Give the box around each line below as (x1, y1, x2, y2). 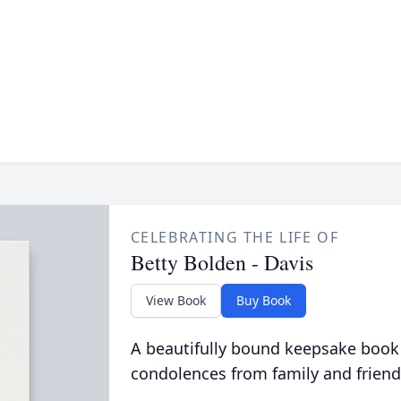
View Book (145, 292, 206, 309)
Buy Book (235, 292, 291, 309)
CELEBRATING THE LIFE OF (130, 227, 339, 247)
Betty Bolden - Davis (130, 248, 313, 277)
